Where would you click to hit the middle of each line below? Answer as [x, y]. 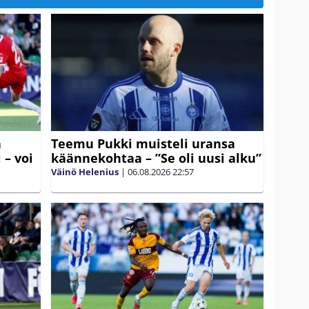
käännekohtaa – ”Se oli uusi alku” [156, 158]
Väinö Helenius [85, 171]
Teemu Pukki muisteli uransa [143, 143]
